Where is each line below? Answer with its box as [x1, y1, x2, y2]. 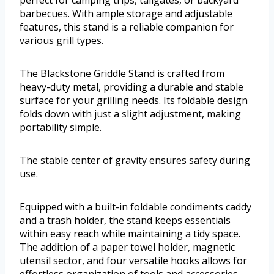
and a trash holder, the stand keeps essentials [20, 213, 231, 227]
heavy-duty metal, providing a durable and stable [20, 80, 243, 94]
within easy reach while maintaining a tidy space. [20, 226, 240, 240]
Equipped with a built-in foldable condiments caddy [20, 199, 251, 213]
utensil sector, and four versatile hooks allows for [20, 253, 247, 267]
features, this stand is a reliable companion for [20, 20, 234, 34]
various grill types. [20, 33, 103, 47]
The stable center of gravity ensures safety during [20, 153, 250, 167]
